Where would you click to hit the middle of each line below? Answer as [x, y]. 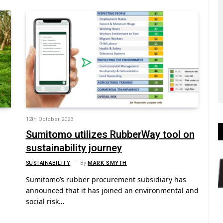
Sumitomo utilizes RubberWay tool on [110, 135]
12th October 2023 [49, 119]
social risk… [45, 202]
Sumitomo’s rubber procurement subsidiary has [106, 180]
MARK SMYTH [107, 163]
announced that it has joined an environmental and [112, 191]
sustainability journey [74, 148]
